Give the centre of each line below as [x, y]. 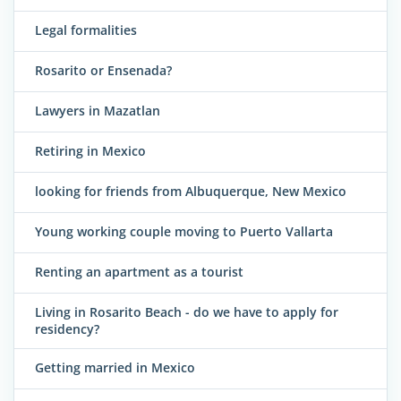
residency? [67, 329]
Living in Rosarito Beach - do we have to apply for [187, 312]
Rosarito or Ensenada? [103, 71]
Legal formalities [86, 30]
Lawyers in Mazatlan [98, 111]
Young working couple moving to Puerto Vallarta [184, 232]
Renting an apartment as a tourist [139, 272]
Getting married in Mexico [115, 367]
